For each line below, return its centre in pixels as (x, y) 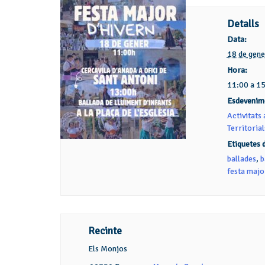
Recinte (105, 231)
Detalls (243, 24)
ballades (241, 159)
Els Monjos (107, 249)
